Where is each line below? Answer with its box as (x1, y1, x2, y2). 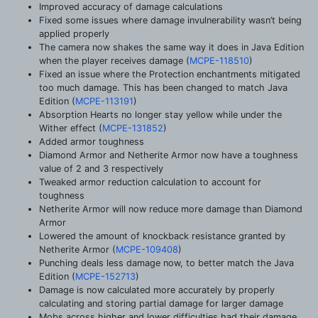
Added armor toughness (39, 136, 144, 147)
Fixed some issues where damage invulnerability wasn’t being (39, 14, 302, 26)
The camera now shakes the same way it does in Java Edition (39, 41, 304, 53)
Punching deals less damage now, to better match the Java (39, 257, 294, 268)
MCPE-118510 (190, 55, 249, 66)
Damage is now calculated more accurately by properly (39, 284, 275, 295)
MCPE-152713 (75, 270, 136, 282)
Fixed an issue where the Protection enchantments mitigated (39, 68, 300, 79)
